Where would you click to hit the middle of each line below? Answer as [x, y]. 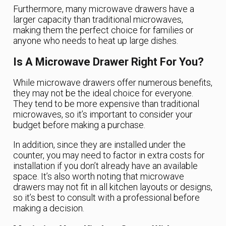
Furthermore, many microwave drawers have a [104, 9]
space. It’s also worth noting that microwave [99, 176]
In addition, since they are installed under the [100, 144]
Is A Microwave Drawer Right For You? [109, 62]
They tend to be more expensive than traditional [106, 103]
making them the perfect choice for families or [104, 30]
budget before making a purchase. [79, 125]
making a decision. [49, 208]
